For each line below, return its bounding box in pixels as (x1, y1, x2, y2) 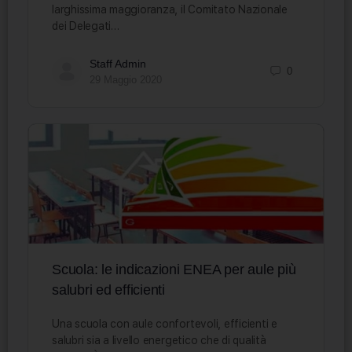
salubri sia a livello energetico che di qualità (52, 333, 266, 346)
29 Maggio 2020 (90, 73, 162, 86)
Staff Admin (90, 57, 146, 70)
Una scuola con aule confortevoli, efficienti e (52, 317, 277, 330)
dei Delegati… (52, 19, 119, 32)
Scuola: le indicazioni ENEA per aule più (52, 261, 296, 277)
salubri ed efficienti (52, 281, 165, 298)
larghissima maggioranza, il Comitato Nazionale (52, 2, 288, 16)
